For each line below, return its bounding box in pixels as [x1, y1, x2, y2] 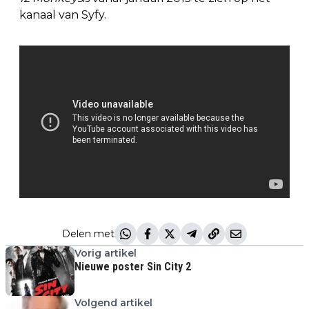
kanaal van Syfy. [19, 8, 106, 22]
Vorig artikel [74, 246, 137, 259]
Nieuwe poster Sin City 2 [74, 259, 191, 273]
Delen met [62, 227, 114, 240]
